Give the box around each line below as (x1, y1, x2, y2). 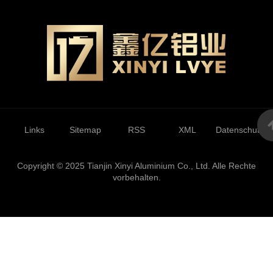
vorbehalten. (112, 172, 161, 182)
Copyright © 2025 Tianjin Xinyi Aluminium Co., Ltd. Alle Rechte (17, 160, 256, 171)
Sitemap (69, 124, 102, 135)
